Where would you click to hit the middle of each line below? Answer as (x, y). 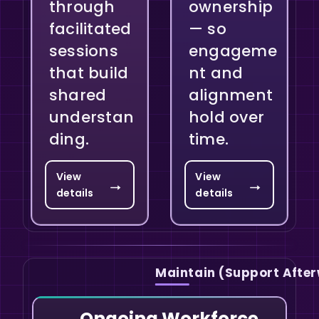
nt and (216, 73)
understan (91, 117)
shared (78, 95)
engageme (232, 51)
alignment (231, 95)
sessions (83, 51)
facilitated (90, 28)
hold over (226, 117)
